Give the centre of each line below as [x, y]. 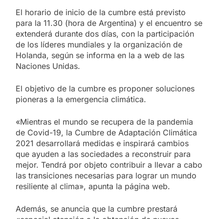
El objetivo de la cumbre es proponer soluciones [105, 88]
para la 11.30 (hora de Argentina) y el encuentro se [109, 23]
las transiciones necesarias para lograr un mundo [106, 175]
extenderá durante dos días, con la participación [105, 33]
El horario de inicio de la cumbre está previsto [101, 12]
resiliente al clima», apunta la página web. [93, 186]
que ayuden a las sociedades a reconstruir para [103, 154]
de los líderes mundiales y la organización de [99, 44]
